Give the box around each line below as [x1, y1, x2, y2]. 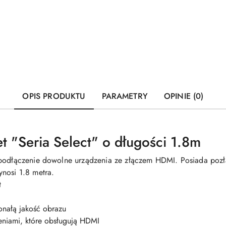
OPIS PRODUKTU [22, 90, 86, 102]
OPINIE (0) [163, 90, 204, 102]
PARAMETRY [101, 90, 148, 102]
